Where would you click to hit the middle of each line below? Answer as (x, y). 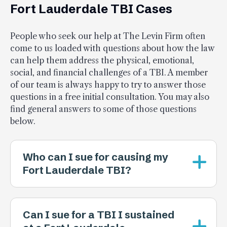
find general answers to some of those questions (103, 109)
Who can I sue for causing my (96, 157)
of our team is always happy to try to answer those (108, 84)
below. (23, 121)
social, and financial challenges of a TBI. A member (109, 72)
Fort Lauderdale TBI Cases (91, 9)
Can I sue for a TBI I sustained (99, 214)
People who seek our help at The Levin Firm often (108, 36)
